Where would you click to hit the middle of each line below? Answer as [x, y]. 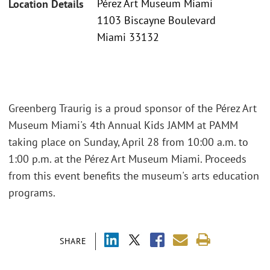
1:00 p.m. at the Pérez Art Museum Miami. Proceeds [127, 159]
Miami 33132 [128, 37]
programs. [32, 192]
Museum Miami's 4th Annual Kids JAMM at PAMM [123, 125]
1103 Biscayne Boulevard [156, 20]
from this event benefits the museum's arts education [134, 175]
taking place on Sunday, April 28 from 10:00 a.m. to [128, 142]
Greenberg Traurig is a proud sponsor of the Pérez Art [133, 108]
